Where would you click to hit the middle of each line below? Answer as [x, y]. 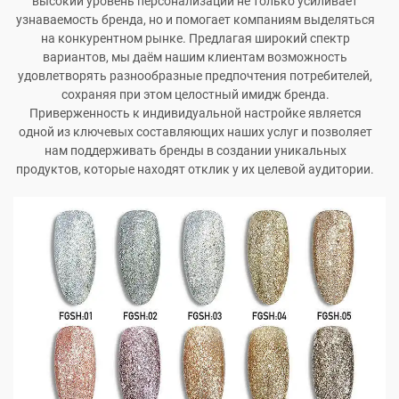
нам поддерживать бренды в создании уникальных [195, 151]
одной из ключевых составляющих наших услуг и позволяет [195, 132]
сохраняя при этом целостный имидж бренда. [195, 95]
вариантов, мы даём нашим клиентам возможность [195, 57]
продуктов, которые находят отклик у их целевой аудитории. [195, 170]
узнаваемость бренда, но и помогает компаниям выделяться [195, 20]
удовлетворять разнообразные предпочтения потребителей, [195, 76]
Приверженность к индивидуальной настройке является [195, 114]
